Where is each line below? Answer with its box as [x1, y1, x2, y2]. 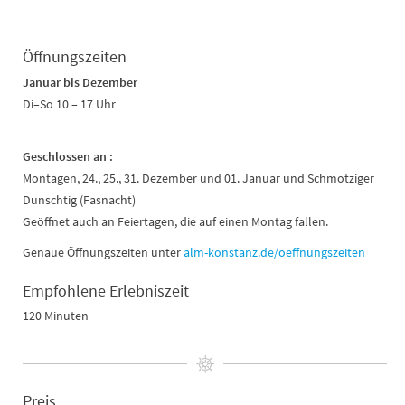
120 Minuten [23, 307, 89, 325]
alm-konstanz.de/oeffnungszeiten [184, 244, 365, 261]
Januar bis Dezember [23, 74, 140, 91]
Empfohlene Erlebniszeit [23, 280, 189, 302]
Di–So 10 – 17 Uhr [23, 96, 116, 113]
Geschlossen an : [23, 148, 113, 165]
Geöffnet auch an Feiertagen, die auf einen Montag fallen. [23, 213, 328, 231]
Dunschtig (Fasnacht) [23, 192, 136, 209]
